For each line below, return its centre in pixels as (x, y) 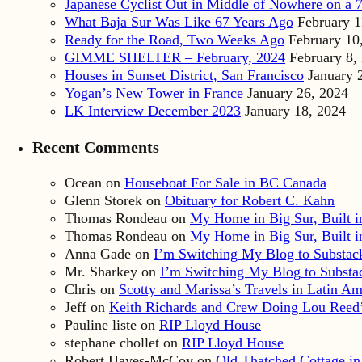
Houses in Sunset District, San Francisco (184, 76)
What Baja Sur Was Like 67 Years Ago (179, 22)
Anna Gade (98, 254)
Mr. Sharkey (101, 272)
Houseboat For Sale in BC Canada (225, 183)
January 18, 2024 (295, 111)
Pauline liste (101, 325)
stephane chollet (112, 343)
